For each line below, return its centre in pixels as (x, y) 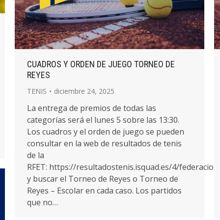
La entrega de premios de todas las (92, 108)
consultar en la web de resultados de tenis (104, 143)
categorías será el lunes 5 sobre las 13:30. (105, 120)
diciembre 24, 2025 (84, 91)
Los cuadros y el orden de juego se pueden (106, 131)
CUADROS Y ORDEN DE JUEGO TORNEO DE (101, 64)
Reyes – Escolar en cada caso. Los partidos (104, 190)
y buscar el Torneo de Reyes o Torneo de (103, 179)
